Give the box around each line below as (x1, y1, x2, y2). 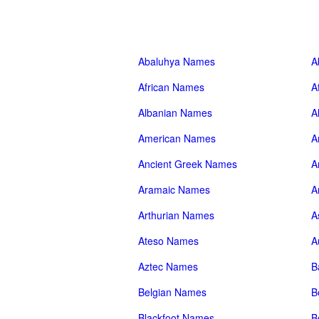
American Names (138, 131, 216, 145)
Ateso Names (138, 234, 199, 248)
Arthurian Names (138, 208, 214, 222)
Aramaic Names (138, 182, 210, 197)
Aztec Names (138, 259, 198, 273)
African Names (138, 80, 204, 94)
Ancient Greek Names (138, 157, 237, 171)
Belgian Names (138, 285, 206, 299)
